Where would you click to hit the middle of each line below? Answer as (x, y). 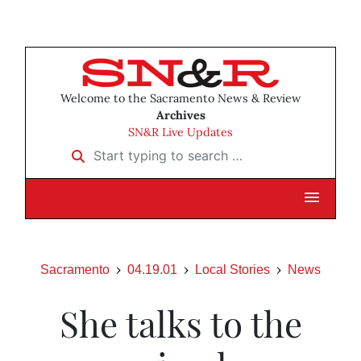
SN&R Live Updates (180, 133)
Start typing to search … (136, 150)
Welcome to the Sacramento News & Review (180, 99)
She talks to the (180, 323)
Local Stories (232, 270)
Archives (180, 116)
